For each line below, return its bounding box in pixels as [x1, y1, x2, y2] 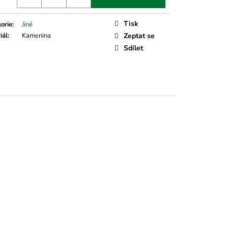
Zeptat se [124, 31, 155, 41]
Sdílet [124, 43, 143, 53]
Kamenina [22, 31, 51, 40]
